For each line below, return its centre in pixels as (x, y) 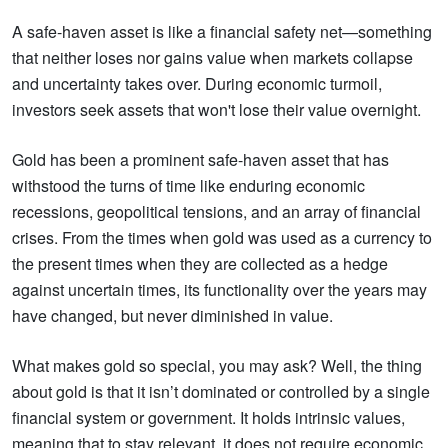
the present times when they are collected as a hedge (200, 263)
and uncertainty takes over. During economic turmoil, (197, 83)
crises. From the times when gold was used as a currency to (222, 237)
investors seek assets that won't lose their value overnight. (218, 109)
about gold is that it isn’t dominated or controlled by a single (221, 391)
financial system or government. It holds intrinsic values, (208, 417)
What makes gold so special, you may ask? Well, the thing (217, 365)
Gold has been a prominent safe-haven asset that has (200, 159)
